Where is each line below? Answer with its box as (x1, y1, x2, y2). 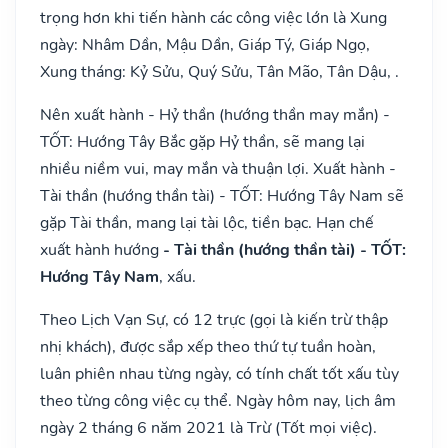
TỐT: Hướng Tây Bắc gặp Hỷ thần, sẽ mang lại (40, 130, 365, 153)
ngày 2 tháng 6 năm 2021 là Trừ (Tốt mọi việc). (40, 416, 377, 439)
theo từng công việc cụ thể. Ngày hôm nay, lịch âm (40, 389, 396, 412)
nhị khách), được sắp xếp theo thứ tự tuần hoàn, (40, 335, 376, 358)
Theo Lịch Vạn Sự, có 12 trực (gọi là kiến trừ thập (40, 308, 388, 331)
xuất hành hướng (40, 238, 163, 261)
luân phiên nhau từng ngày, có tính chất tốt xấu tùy (40, 362, 399, 385)
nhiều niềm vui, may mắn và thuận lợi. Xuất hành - (40, 157, 396, 180)
